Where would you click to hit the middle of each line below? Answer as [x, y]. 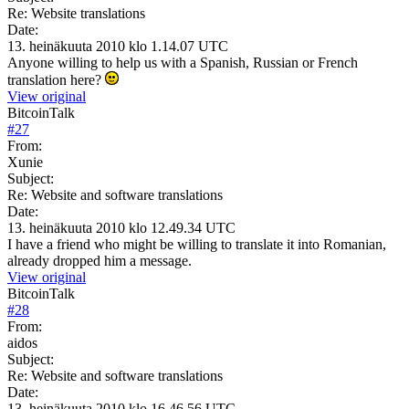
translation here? [56, 79]
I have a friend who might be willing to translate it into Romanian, [197, 244]
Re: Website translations [76, 13]
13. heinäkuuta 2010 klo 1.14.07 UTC [118, 46]
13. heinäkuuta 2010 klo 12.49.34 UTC [121, 227]
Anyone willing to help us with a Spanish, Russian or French [183, 62]
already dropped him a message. [100, 260]
